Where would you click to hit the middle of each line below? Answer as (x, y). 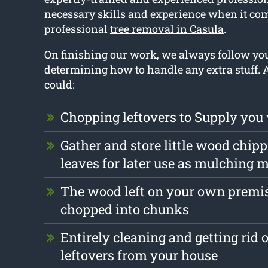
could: (59, 85)
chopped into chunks (124, 209)
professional (77, 29)
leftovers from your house (139, 255)
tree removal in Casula (167, 29)
